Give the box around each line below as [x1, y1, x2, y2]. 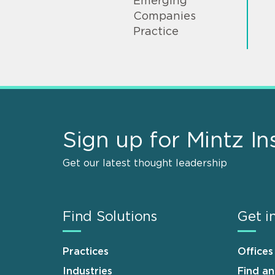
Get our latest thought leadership [63, 158, 227, 169]
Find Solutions [63, 210, 157, 224]
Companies [133, 11, 196, 23]
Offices [238, 247, 273, 257]
